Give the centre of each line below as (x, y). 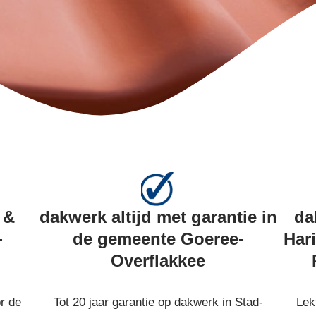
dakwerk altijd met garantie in (158, 217)
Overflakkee (158, 261)
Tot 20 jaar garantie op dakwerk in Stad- (158, 302)
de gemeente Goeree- (158, 239)
